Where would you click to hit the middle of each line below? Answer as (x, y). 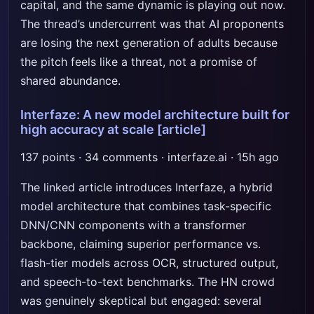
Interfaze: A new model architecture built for (155, 115)
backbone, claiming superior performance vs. (141, 244)
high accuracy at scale (87, 129)
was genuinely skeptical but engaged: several (141, 301)
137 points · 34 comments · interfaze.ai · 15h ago (150, 157)
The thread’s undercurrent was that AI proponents (152, 24)
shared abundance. (70, 81)
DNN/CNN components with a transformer (133, 225)
